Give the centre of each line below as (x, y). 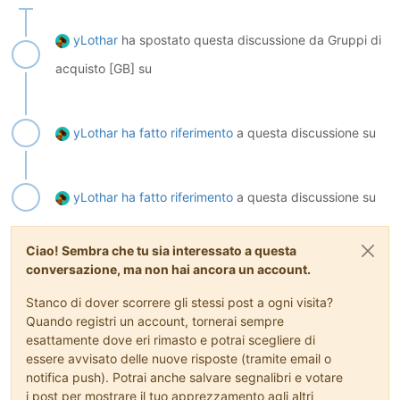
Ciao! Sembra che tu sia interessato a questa (161, 251)
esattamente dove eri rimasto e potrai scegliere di (171, 340)
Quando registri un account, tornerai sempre (155, 321)
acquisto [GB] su (104, 69)
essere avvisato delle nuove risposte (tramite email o (179, 359)
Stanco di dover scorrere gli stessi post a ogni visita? (179, 303)
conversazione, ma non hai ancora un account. (168, 270)
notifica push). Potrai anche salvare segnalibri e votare (184, 378)
